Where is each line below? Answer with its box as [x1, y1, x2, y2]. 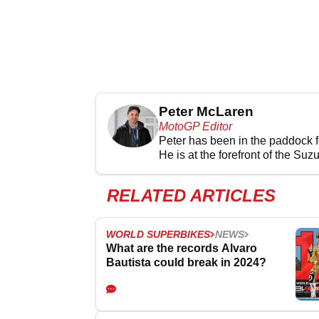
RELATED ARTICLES [107, 185, 276, 205]
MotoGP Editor [158, 120, 232, 132]
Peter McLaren [158, 103, 253, 119]
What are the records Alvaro [106, 241, 257, 254]
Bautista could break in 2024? [106, 256, 266, 268]
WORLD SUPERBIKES [106, 228, 210, 240]
